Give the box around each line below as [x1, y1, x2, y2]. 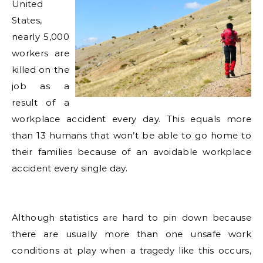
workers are [12, 48, 69, 59]
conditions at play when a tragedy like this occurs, [12, 245, 251, 257]
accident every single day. [12, 163, 127, 174]
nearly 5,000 [12, 31, 69, 43]
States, [12, 15, 42, 26]
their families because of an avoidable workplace [12, 146, 251, 158]
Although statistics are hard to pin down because [12, 212, 251, 224]
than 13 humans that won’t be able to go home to [12, 130, 251, 141]
